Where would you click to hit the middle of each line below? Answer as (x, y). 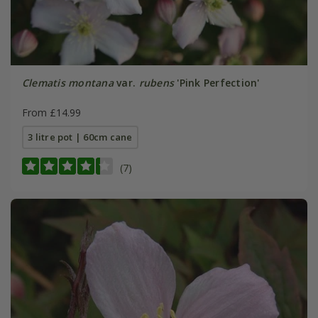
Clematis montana (67, 83)
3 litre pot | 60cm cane (80, 137)
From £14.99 (51, 113)
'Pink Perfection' (217, 83)
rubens (157, 83)
